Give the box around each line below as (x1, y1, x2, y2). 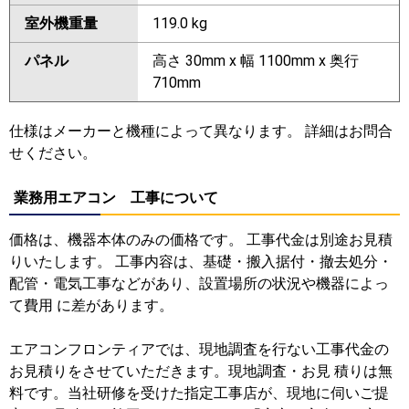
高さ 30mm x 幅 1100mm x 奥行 (152, 51, 359, 69)
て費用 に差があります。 (9, 296, 173, 314)
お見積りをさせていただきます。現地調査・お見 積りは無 (9, 362, 393, 380)
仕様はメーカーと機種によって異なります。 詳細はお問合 (9, 121, 393, 140)
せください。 (9, 143, 97, 162)
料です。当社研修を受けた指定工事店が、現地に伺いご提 (9, 383, 389, 402)
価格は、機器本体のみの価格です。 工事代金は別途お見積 (9, 230, 393, 248)
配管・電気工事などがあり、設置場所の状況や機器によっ (9, 274, 389, 292)
